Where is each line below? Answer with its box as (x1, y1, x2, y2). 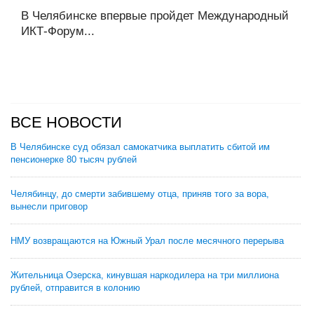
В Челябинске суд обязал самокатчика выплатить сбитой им (11, 142, 270, 153)
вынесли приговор (11, 201, 88, 212)
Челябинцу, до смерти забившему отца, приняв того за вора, (11, 189, 269, 200)
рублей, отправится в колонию (11, 282, 140, 294)
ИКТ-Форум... (21, 25, 95, 39)
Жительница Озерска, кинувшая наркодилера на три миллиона (11, 270, 279, 281)
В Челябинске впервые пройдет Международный (21, 9, 289, 23)
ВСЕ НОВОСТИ (11, 114, 122, 132)
